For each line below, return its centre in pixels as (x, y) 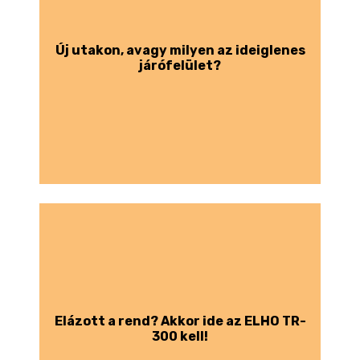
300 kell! (180, 336)
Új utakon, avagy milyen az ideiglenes (180, 50)
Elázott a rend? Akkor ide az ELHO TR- (180, 321)
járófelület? (180, 65)
